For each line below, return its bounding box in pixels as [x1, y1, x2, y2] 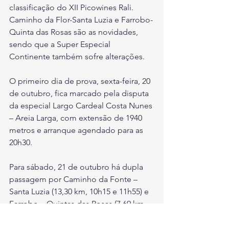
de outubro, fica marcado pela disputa [9, 88, 151, 99]
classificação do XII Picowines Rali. [9, 3, 135, 13]
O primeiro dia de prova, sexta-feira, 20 [9, 76, 152, 86]
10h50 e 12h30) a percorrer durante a [9, 211, 142, 221]
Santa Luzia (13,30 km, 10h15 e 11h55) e [9, 187, 151, 197]
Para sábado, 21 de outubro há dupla [9, 162, 145, 172]
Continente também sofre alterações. [9, 52, 145, 62]
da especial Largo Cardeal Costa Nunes [9, 101, 154, 111]
